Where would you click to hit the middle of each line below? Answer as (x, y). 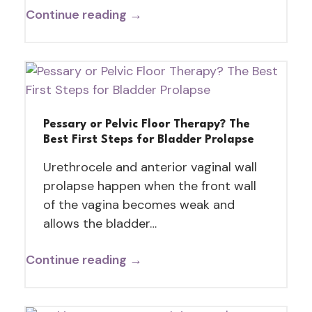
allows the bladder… (100, 223)
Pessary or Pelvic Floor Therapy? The (146, 124)
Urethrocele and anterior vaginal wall (150, 167)
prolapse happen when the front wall (149, 186)
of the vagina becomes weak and (139, 204)
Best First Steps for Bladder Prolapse (148, 139)
